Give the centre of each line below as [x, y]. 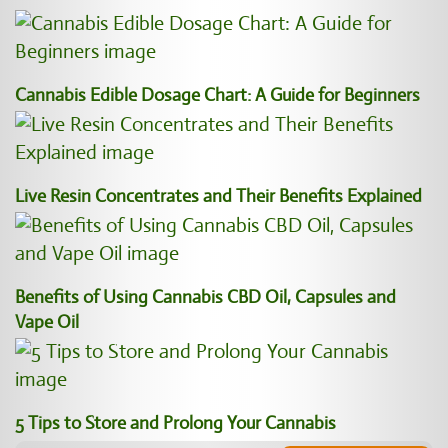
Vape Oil [47, 322]
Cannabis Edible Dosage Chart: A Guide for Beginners [217, 95]
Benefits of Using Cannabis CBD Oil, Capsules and [205, 297]
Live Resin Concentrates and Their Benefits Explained [218, 196]
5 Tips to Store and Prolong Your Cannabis [175, 423]
